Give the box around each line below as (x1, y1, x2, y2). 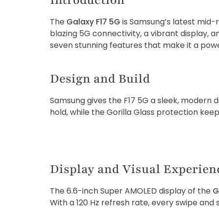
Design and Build (50, 70, 150, 88)
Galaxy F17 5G (66, 16, 120, 28)
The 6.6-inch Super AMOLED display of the (50, 185, 213, 197)
